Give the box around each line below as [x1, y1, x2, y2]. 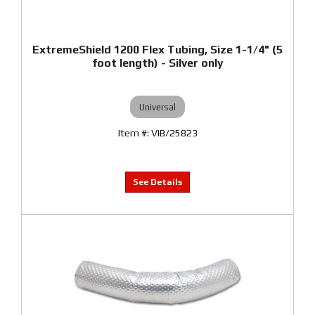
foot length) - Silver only [91, 56, 224, 70]
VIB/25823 [150, 127, 198, 139]
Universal [139, 101, 176, 112]
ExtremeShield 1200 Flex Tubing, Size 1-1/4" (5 [32, 43, 283, 56]
